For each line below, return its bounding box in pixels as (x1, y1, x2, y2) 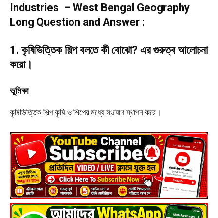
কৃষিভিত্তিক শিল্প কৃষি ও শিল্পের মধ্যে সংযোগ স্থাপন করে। (10, 107, 161, 118)
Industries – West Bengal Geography (10, 1, 190, 14)
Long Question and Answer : (10, 16, 145, 29)
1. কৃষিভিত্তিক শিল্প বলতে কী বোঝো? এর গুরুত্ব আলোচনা (10, 44, 208, 56)
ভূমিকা (10, 85, 29, 97)
